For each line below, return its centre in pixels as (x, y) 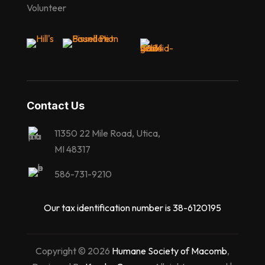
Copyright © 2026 (73, 251)
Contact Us (55, 105)
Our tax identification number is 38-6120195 (132, 207)
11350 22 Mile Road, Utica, (107, 133)
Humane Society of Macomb (169, 251)
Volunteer (46, 7)
